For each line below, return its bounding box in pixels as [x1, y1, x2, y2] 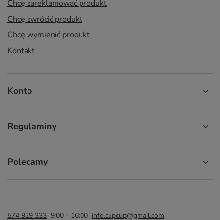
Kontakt [7, 45, 35, 56]
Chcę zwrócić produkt [7, 14, 82, 25]
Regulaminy [7, 120, 56, 132]
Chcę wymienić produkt [7, 29, 90, 40]
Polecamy [7, 156, 48, 167]
